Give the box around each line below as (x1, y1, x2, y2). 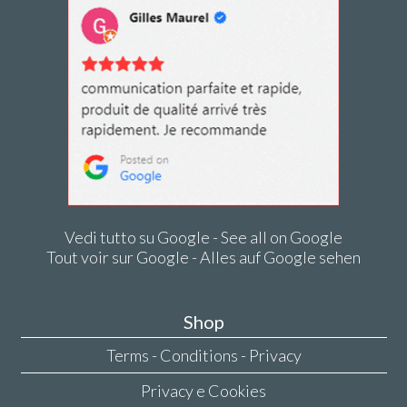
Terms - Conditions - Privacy (105, 345, 302, 366)
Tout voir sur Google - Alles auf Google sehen (46, 246, 361, 267)
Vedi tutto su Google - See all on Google (65, 226, 342, 247)
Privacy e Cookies (141, 381, 266, 402)
